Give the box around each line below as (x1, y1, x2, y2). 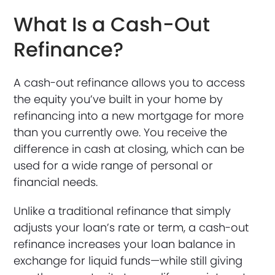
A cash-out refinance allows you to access (14, 74, 246, 90)
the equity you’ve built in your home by (14, 91, 223, 107)
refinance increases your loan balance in (14, 236, 236, 252)
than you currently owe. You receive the (14, 124, 228, 140)
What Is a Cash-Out (14, 10, 211, 38)
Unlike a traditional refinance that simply (14, 203, 231, 219)
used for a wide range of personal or (14, 157, 214, 173)
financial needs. (14, 174, 98, 190)
